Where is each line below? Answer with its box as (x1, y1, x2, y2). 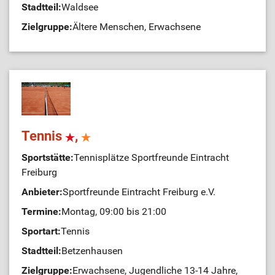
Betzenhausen (61, 245, 123, 257)
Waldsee (61, 1, 98, 13)
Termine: (21, 206, 61, 217)
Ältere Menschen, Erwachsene (72, 21, 201, 33)
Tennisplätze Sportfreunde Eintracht (74, 152, 229, 163)
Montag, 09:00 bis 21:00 (61, 206, 166, 217)
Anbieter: (21, 186, 63, 198)
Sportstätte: (21, 152, 74, 163)
